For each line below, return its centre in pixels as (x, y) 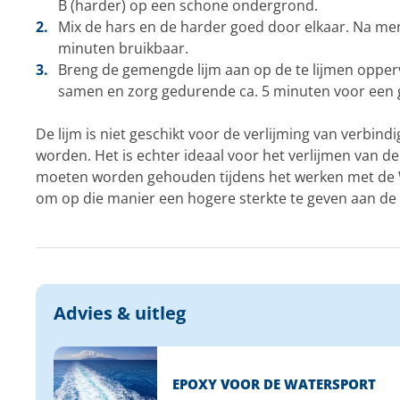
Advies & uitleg (119, 313)
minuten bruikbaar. (123, 48)
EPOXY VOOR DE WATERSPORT (274, 384)
